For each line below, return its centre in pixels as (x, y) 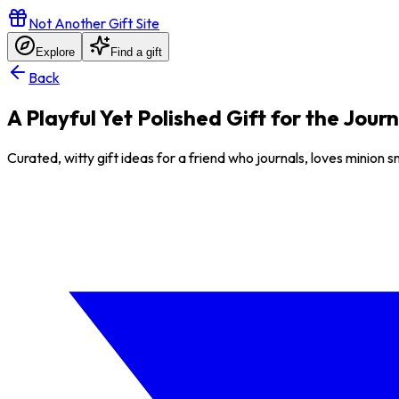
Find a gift (136, 52)
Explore (55, 52)
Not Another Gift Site (94, 23)
